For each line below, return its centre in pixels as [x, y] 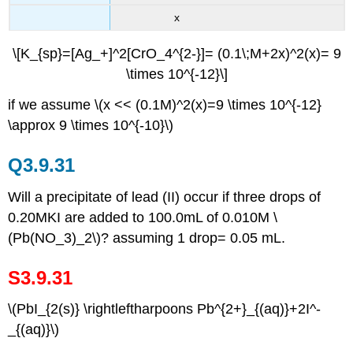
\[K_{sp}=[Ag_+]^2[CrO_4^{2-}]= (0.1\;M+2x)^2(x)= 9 [176, 54]
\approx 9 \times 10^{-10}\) [91, 125]
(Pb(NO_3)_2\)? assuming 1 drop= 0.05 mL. [147, 238]
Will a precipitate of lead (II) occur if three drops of [165, 197]
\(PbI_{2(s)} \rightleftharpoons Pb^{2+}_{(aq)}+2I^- [165, 309]
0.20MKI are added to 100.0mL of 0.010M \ [143, 217]
